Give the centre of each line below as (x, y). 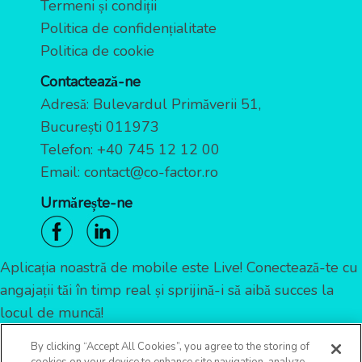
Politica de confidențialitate (128, 29)
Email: (62, 173)
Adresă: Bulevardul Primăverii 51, (151, 105)
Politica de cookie (97, 51)
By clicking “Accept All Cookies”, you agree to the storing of (170, 347)
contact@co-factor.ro (151, 173)
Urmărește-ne (86, 203)
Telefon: (69, 150)
